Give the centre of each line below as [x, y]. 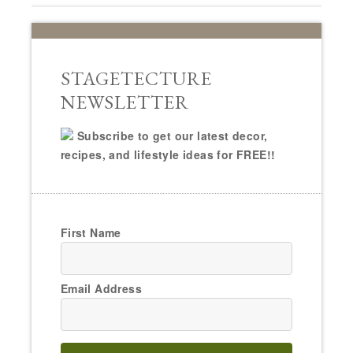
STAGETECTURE [136, 79]
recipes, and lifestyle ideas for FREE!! [168, 155]
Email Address [101, 289]
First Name [91, 233]
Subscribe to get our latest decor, [172, 136]
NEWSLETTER [124, 102]
